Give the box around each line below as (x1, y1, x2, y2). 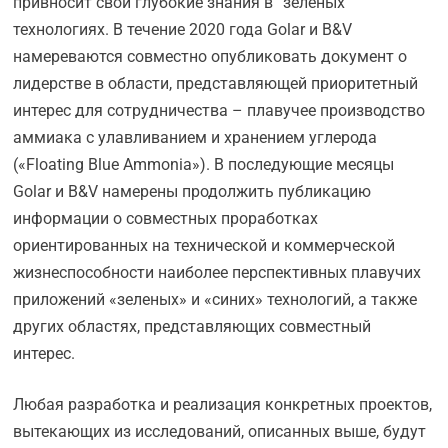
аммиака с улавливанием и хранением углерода (13, 128, 378, 147)
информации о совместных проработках (13, 209, 319, 228)
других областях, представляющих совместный (13, 317, 372, 336)
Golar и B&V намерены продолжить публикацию (13, 182, 372, 201)
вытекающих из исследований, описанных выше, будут (13, 422, 427, 441)
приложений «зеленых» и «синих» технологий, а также (13, 290, 418, 309)
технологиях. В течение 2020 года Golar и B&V (13, 20, 353, 39)
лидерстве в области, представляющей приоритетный (13, 74, 419, 93)
